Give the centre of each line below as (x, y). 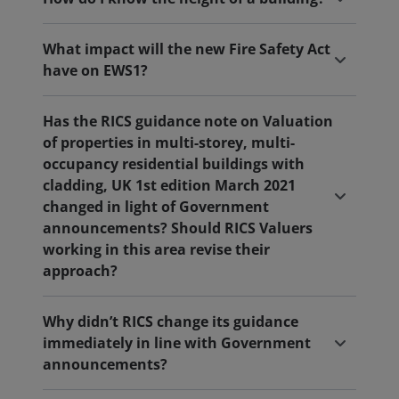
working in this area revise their (156, 249)
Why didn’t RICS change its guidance (171, 322)
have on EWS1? (95, 70)
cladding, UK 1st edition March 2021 (169, 185)
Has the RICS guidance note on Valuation (188, 121)
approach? (80, 271)
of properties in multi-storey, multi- (169, 142)
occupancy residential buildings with (174, 164)
